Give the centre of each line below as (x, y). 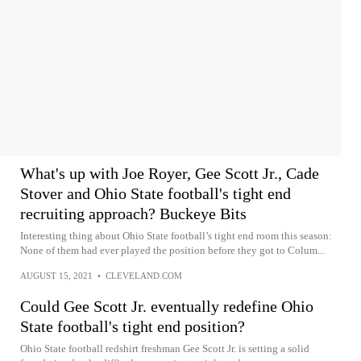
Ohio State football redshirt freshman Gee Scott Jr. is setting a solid (165, 348)
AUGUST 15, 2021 (56, 275)
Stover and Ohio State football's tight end (156, 193)
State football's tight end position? (133, 326)
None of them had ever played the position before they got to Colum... (172, 250)
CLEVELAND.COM (144, 275)
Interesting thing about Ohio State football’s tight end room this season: (176, 235)
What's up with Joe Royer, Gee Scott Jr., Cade (170, 173)
